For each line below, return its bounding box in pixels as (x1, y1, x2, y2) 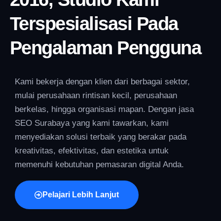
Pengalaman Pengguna (10, 37, 201, 58)
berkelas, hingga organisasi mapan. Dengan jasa (15, 104, 194, 114)
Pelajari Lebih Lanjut (42, 190, 119, 199)
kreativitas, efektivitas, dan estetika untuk (15, 146, 169, 155)
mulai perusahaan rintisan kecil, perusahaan (15, 90, 177, 100)
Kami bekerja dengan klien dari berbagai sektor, (15, 76, 190, 86)
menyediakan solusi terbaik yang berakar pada (15, 132, 186, 142)
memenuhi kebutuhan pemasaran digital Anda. (15, 159, 184, 169)
